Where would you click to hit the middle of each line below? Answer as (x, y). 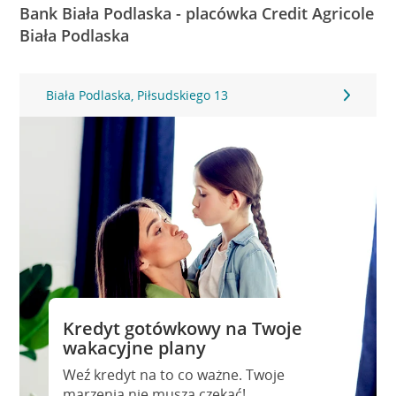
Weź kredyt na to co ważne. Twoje (173, 375)
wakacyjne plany (134, 348)
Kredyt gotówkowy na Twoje (182, 328)
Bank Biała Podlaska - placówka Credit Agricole (197, 13)
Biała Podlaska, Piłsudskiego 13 (137, 95)
